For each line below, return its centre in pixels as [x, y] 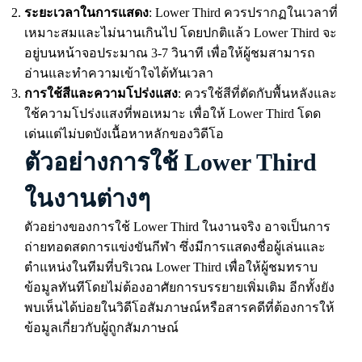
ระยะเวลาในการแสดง [86, 13]
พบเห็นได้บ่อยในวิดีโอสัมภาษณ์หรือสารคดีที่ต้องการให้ [179, 307]
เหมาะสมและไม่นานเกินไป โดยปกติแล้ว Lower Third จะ [181, 33]
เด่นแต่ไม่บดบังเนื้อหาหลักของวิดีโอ [124, 134]
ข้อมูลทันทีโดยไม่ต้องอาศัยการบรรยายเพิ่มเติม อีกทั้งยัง [179, 287]
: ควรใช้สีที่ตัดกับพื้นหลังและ [257, 93]
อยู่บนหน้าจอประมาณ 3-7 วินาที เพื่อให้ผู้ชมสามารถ [170, 53]
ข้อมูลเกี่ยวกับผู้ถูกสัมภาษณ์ [101, 328]
